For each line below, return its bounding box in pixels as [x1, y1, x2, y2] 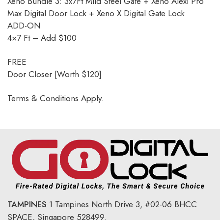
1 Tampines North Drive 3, [49, 198, 142, 210]
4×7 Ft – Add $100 [7, 32, 77, 44]
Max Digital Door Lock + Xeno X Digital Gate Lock [7, 7, 185, 19]
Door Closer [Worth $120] [7, 68, 102, 80]
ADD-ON [7, 20, 40, 31]
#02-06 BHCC [142, 198, 197, 210]
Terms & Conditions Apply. [7, 92, 104, 104]
